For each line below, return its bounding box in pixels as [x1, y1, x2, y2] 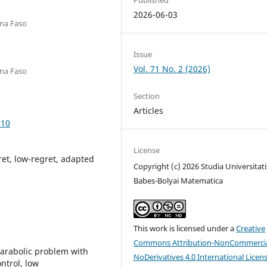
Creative [236, 223, 266, 234]
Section [133, 90, 160, 101]
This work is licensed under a [133, 223, 237, 234]
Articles [133, 104, 164, 116]
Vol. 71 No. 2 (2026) [133, 63, 211, 74]
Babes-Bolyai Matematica [133, 175, 223, 186]
